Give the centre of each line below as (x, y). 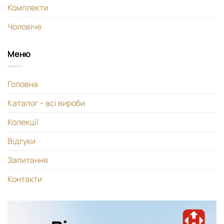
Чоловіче (24, 26)
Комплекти (28, 7)
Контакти (25, 179)
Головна (23, 84)
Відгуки (21, 141)
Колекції (23, 122)
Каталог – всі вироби (46, 103)
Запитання (28, 160)
